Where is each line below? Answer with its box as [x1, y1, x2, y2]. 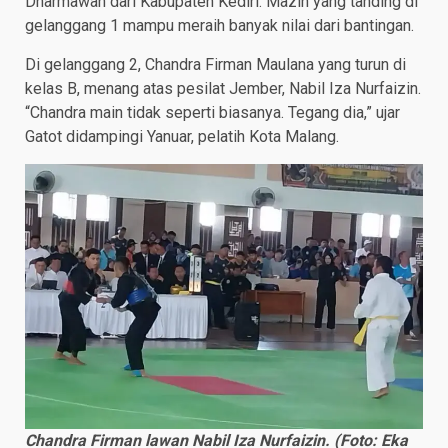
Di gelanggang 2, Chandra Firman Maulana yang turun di [25, 55, 406, 75]
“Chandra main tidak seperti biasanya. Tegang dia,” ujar [25, 103, 400, 123]
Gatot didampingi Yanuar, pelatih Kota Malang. [25, 127, 339, 147]
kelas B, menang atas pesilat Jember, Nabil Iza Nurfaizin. [25, 79, 421, 99]
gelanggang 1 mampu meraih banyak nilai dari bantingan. [25, 16, 414, 36]
